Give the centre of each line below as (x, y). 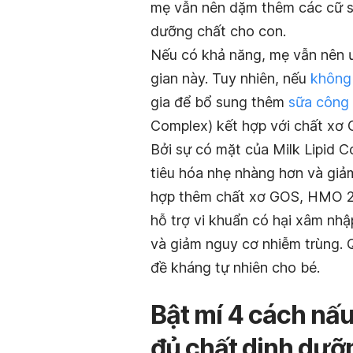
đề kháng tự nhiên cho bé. (235, 268)
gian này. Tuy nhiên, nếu (230, 79)
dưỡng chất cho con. (218, 32)
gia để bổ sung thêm (219, 102)
